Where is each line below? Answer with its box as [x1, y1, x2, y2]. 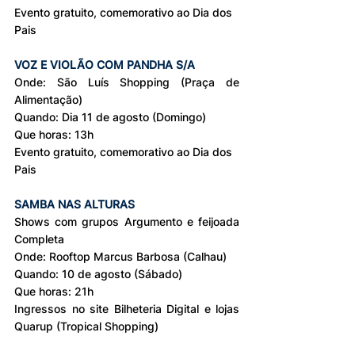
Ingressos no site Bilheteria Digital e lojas [14, 301, 239, 315]
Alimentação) [14, 92, 82, 106]
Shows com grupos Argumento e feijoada [14, 214, 239, 228]
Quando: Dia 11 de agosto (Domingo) [14, 109, 206, 124]
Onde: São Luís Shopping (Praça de [14, 74, 239, 89]
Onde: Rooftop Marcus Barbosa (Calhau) [14, 249, 227, 263]
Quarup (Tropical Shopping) [14, 319, 158, 333]
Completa [14, 231, 64, 246]
